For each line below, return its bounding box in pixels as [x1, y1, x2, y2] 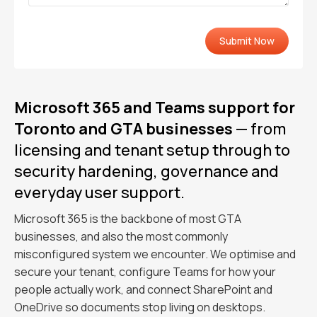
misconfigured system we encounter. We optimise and [14, 246, 296, 262]
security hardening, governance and [14, 161, 279, 182]
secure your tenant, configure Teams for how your [14, 264, 276, 279]
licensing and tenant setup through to [14, 139, 290, 161]
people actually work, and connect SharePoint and [14, 282, 272, 297]
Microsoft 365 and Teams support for [14, 97, 295, 118]
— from [233, 118, 286, 139]
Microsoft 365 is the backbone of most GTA [14, 211, 241, 226]
